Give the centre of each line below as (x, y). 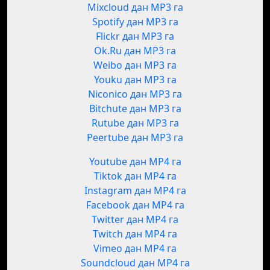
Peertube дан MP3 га (135, 138)
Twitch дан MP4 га (135, 234)
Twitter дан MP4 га (135, 220)
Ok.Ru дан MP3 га (135, 51)
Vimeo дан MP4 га (135, 249)
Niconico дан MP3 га (135, 94)
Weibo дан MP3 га (135, 65)
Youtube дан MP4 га (135, 162)
